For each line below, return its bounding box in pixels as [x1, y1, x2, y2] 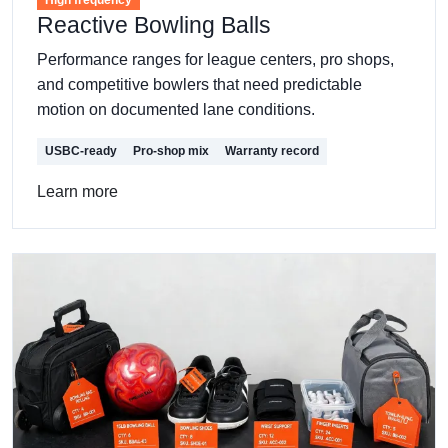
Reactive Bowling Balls [37, 11, 271, 38]
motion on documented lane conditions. [37, 100, 315, 118]
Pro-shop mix [133, 143, 209, 158]
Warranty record [225, 143, 319, 158]
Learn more [37, 182, 118, 200]
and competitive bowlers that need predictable [37, 75, 362, 93]
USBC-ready [45, 143, 117, 158]
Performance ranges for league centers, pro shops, [37, 50, 394, 68]
